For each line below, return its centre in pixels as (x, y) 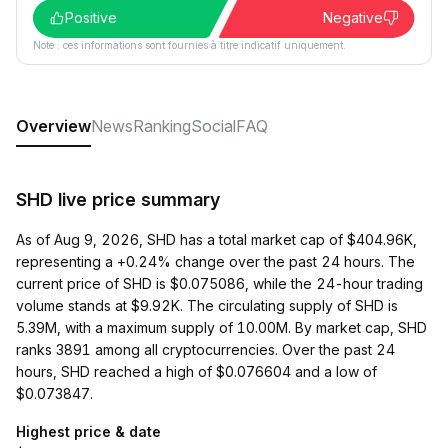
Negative (353, 17)
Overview (53, 126)
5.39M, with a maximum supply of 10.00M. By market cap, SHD (221, 327)
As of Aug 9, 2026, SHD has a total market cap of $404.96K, (216, 239)
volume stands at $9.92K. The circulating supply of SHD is (207, 305)
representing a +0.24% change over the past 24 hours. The (215, 261)
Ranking (162, 126)
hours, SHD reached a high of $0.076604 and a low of (196, 371)
